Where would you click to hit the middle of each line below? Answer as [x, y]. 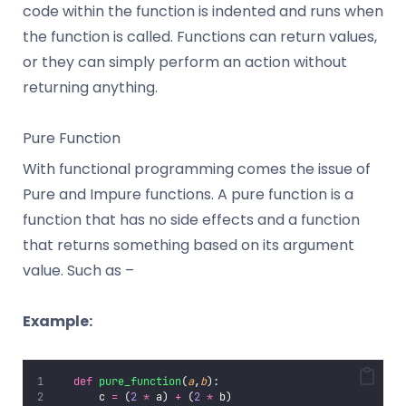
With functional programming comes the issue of [197, 169]
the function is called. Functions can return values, [200, 36]
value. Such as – [78, 270]
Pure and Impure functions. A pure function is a [188, 194]
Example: [58, 321]
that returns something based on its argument [188, 245]
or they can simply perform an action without [185, 62]
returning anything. [90, 87]
